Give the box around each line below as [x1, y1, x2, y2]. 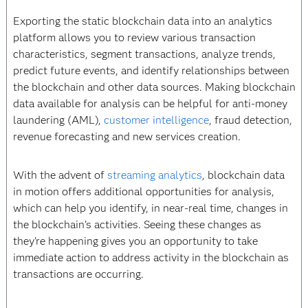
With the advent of [12, 168, 107, 181]
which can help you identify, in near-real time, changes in [12, 201, 288, 214]
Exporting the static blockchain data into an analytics [12, 14, 272, 27]
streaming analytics [107, 168, 202, 181]
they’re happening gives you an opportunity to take [12, 234, 258, 247]
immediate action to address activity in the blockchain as [12, 251, 289, 264]
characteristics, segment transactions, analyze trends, [12, 47, 276, 60]
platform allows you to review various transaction [12, 31, 256, 44]
